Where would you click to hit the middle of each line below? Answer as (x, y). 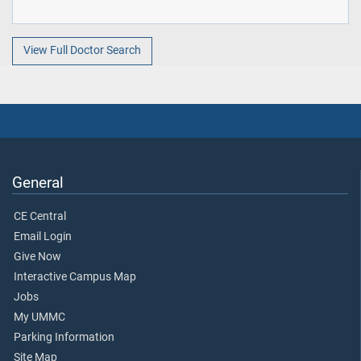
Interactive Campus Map (75, 276)
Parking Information (64, 337)
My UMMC (39, 317)
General (38, 182)
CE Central (40, 216)
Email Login (43, 236)
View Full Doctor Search (82, 51)
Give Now (37, 256)
